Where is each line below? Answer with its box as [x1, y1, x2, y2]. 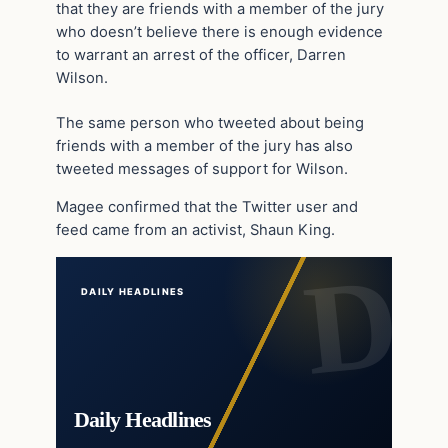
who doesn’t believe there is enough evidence [56, 23, 383, 42]
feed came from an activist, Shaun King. [56, 220, 335, 239]
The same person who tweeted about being [56, 113, 364, 132]
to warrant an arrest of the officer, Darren [56, 46, 346, 65]
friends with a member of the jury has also [56, 136, 353, 155]
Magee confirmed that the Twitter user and [56, 197, 358, 216]
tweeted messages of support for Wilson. [56, 159, 348, 178]
